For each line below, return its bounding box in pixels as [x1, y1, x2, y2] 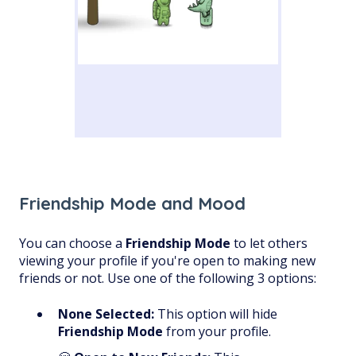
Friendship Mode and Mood [19, 192, 246, 215]
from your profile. [163, 322, 271, 340]
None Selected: [58, 304, 154, 323]
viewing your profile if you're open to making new [19, 252, 315, 270]
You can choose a [19, 234, 126, 253]
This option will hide [154, 304, 277, 323]
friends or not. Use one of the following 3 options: [19, 269, 316, 288]
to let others [230, 234, 308, 253]
